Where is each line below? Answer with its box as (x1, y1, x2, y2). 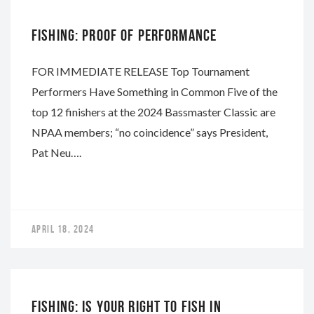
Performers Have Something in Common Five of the (32, 84, 278, 98)
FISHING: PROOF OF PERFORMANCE (32, 26, 217, 44)
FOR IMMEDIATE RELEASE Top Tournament (32, 64, 250, 78)
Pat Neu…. (32, 145, 81, 159)
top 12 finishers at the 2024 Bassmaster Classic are (32, 104, 275, 118)
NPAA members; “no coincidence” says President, (32, 125, 268, 139)
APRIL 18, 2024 (32, 223, 95, 235)
